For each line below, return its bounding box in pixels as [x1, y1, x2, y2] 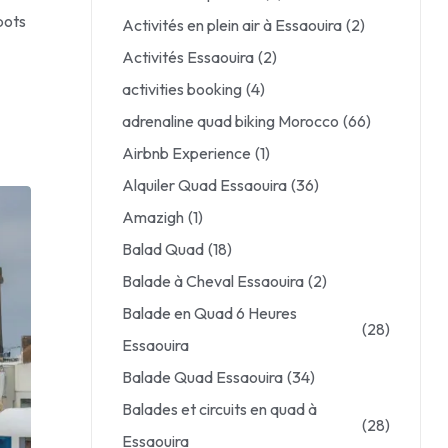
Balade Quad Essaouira [122, 367, 283, 387]
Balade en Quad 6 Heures [122, 303, 297, 323]
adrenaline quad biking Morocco [122, 111, 339, 131]
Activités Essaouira [122, 47, 254, 67]
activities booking [122, 79, 242, 99]
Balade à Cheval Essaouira [122, 271, 304, 291]
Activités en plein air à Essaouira [122, 15, 342, 35]
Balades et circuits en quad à [122, 399, 317, 419]
